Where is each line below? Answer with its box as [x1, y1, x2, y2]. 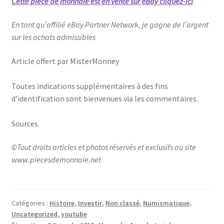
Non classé [105, 198, 139, 207]
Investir [77, 198, 102, 207]
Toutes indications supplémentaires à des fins [11, 80, 168, 91]
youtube [60, 209, 87, 218]
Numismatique [142, 198, 189, 207]
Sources [11, 118, 38, 128]
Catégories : [11, 198, 49, 207]
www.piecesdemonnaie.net [11, 154, 101, 165]
